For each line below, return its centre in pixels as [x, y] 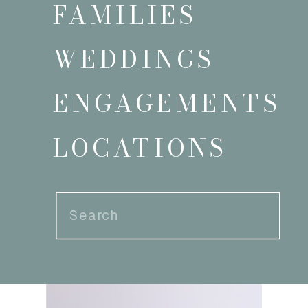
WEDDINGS [134, 59]
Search [89, 210]
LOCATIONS [141, 148]
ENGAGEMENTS [167, 104]
